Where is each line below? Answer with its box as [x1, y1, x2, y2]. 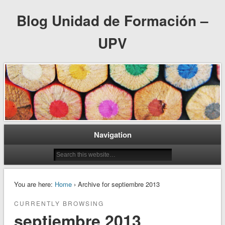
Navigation [93, 129, 132, 141]
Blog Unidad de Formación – [17, 10, 208, 31]
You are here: [14, 179, 53, 189]
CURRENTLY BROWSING [14, 199, 104, 208]
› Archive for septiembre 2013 [71, 179, 160, 189]
